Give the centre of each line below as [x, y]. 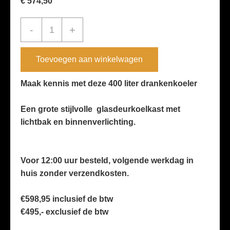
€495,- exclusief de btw [64, 212]
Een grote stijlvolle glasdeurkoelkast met [100, 109]
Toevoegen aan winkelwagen [89, 59]
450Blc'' [57, 68]
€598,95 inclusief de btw [67, 199]
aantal [54, 111]
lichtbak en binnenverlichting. [78, 122]
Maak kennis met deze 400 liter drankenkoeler [109, 83]
